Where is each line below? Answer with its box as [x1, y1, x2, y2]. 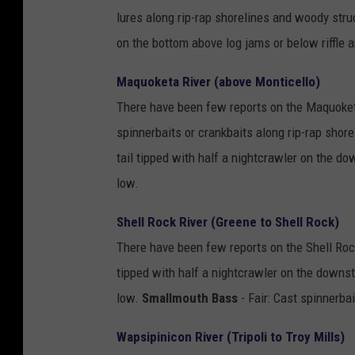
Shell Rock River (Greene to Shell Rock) [116, 214, 339, 231]
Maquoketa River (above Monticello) [116, 74, 320, 90]
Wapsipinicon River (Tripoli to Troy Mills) [116, 329, 345, 345]
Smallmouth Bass [142, 290, 238, 307]
